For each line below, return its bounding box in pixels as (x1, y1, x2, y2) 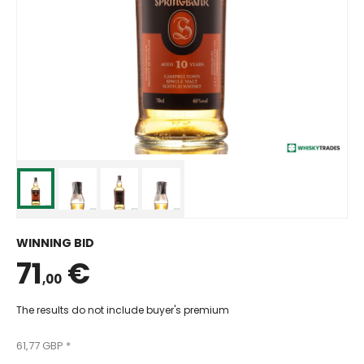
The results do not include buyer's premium (16, 303, 229, 318)
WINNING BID (16, 235, 94, 252)
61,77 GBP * (16, 338, 71, 354)
